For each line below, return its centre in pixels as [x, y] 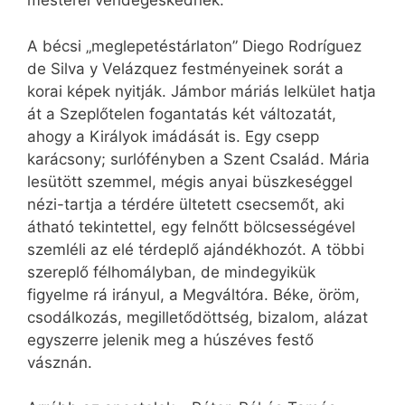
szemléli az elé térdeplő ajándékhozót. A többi [196, 249]
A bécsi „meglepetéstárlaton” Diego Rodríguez [194, 46]
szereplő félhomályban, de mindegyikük [171, 272]
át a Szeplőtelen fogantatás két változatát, [182, 113]
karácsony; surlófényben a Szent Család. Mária [198, 159]
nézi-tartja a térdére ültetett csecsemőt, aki [186, 204]
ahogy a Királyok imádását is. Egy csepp [173, 136]
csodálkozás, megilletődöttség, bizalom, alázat [198, 317]
